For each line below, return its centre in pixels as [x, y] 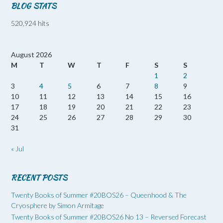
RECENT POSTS [39, 178]
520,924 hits [30, 23]
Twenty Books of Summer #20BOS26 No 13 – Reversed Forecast [109, 217]
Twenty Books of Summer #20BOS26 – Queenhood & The [99, 195]
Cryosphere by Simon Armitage [57, 206]
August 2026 [31, 55]
